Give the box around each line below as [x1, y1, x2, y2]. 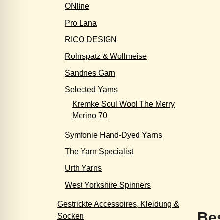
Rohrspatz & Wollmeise [65, 52, 147, 60]
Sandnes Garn [65, 69, 115, 77]
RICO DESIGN [65, 35, 117, 44]
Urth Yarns [65, 164, 102, 172]
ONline [65, 2, 89, 10]
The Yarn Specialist [65, 147, 133, 156]
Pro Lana [65, 19, 97, 27]
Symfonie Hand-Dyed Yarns [65, 131, 162, 139]
